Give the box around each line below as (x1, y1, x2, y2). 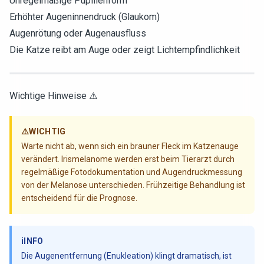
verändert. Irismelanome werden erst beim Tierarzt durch (21, 154, 235, 164)
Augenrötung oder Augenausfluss (9, 28, 146, 39)
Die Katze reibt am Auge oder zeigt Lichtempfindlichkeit (9, 44, 240, 55)
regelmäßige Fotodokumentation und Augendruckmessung (21, 167, 242, 177)
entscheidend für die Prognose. (21, 193, 137, 203)
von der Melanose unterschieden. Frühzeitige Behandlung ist (21, 180, 245, 190)
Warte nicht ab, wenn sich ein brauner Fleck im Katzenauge (21, 141, 239, 151)
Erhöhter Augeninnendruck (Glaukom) (9, 11, 160, 22)
